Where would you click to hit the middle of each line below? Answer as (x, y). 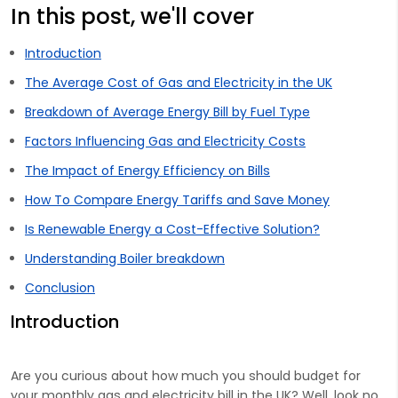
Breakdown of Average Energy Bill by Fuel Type (167, 111)
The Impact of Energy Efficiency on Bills (147, 170)
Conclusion (60, 287)
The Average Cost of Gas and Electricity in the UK (179, 82)
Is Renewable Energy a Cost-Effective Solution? (172, 229)
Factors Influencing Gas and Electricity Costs (165, 141)
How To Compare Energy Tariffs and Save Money (177, 199)
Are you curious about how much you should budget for (186, 375)
